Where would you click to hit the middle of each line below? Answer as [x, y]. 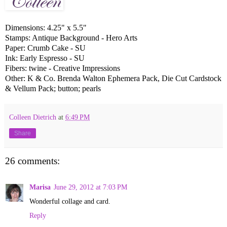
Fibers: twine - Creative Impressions [63, 68]
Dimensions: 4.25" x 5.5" [46, 28]
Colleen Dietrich [33, 117]
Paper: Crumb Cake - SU [45, 48]
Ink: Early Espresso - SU [45, 58]
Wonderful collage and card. [70, 201]
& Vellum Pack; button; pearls [53, 89]
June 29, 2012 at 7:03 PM [90, 187]
